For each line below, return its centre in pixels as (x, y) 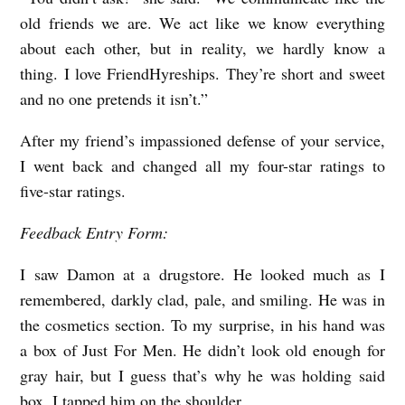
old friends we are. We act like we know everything (202, 23)
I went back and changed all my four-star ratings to (202, 166)
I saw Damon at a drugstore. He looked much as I (202, 274)
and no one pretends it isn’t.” (114, 99)
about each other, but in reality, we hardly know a (202, 48)
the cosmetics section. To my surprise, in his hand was (202, 325)
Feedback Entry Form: (94, 233)
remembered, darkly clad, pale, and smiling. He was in (202, 300)
